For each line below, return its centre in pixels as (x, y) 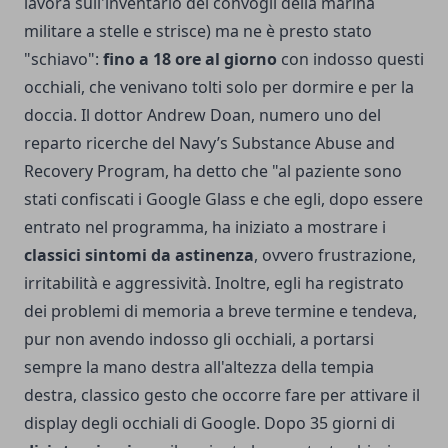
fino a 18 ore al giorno (190, 58)
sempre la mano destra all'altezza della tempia (199, 366)
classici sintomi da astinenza (139, 254)
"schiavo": (63, 58)
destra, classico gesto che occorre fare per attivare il (222, 394)
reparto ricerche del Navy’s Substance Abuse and (209, 142)
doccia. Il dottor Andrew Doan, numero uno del (202, 114)
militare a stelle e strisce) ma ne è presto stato (198, 30)
